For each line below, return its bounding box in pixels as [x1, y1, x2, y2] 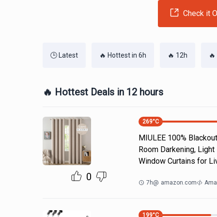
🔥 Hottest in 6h [99, 51, 146, 59]
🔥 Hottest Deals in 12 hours [43, 86, 163, 98]
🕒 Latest [50, 51, 78, 59]
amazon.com [161, 179, 197, 186]
